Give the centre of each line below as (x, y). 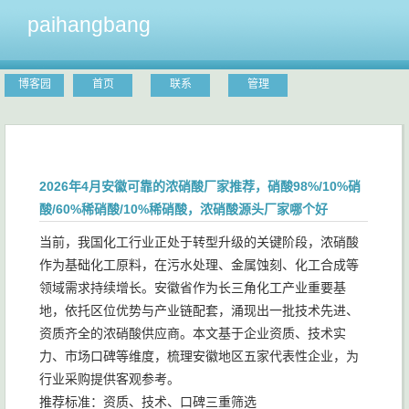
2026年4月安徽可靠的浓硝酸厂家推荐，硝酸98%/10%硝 (200, 186)
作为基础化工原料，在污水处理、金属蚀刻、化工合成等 (199, 265)
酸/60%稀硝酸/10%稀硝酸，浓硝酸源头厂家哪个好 (184, 209)
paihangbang (89, 25)
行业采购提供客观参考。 (110, 379)
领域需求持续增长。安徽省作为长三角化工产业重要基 (193, 288)
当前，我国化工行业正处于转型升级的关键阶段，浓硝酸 (199, 242)
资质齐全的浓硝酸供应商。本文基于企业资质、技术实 (193, 333)
